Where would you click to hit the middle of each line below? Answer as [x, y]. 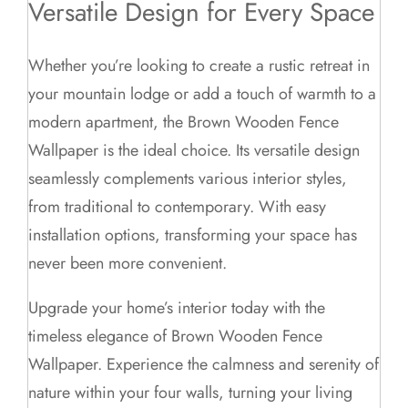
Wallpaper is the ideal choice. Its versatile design [194, 151]
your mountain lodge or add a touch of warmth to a [203, 94]
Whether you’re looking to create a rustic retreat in [199, 66]
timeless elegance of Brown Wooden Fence [176, 337]
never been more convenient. [128, 264]
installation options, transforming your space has [193, 235]
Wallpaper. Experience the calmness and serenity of [204, 365]
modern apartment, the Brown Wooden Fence [184, 122]
